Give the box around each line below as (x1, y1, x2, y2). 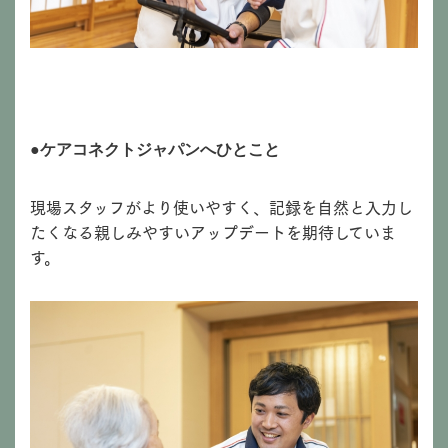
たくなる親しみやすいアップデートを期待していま (30, 219, 396, 245)
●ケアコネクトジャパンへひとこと (30, 141, 280, 159)
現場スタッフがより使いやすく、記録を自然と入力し (30, 194, 413, 220)
